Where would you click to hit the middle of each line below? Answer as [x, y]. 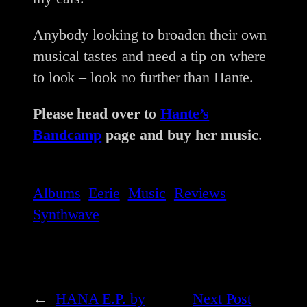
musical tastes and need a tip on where [150, 56]
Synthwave [66, 214]
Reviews [200, 193]
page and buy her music [180, 135]
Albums [57, 193]
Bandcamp [67, 135]
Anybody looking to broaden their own [150, 34]
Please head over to [97, 114]
